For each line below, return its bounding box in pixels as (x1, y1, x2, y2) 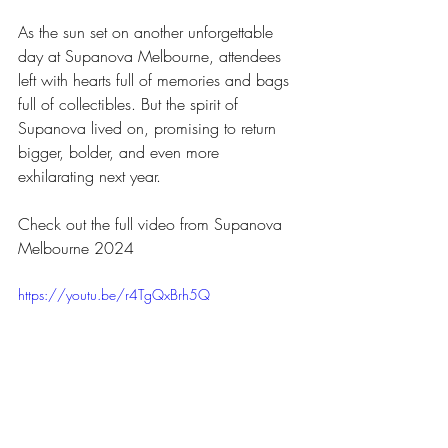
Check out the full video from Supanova (18, 212, 287, 235)
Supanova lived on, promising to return (18, 116, 281, 139)
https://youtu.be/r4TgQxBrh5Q (18, 284, 210, 304)
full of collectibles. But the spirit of (18, 92, 243, 115)
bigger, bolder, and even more (18, 140, 224, 163)
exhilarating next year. (18, 164, 161, 187)
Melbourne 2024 (18, 236, 134, 259)
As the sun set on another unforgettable (18, 20, 278, 43)
